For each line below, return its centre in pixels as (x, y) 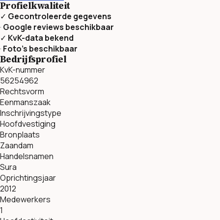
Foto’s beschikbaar (40, 48)
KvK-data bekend (41, 38)
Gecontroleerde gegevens (60, 16)
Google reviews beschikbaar (58, 27)
